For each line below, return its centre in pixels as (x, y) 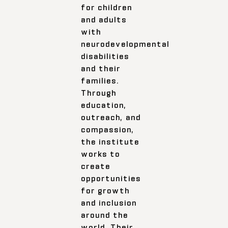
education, (104, 105)
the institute (110, 141)
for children (107, 7)
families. (100, 80)
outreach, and (111, 117)
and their (101, 68)
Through (99, 93)
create (96, 166)
